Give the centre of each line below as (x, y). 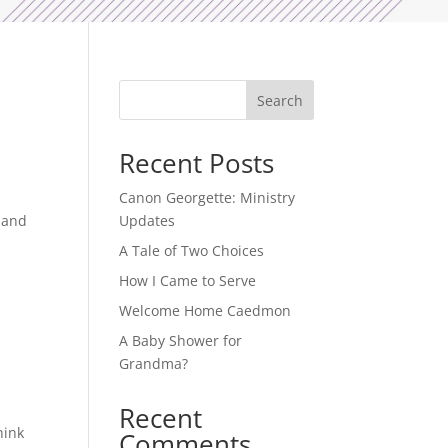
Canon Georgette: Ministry (207, 197)
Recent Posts (197, 162)
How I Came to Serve (188, 280)
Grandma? (154, 363)
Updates (147, 220)
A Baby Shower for (181, 340)
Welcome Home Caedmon (205, 310)
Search (279, 100)
